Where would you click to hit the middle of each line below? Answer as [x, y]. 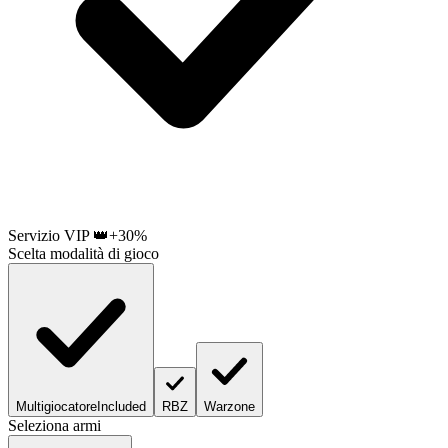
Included [121, 406]
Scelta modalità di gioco [83, 253]
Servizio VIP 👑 [58, 235]
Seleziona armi [54, 425]
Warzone [229, 406]
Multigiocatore [56, 406]
